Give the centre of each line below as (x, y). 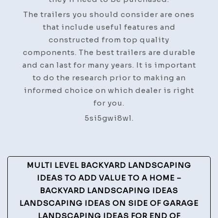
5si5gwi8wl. (109, 118)
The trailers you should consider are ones (109, 14)
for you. (109, 103)
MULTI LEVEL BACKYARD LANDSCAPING (109, 165)
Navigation (54, 183)
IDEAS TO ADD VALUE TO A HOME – (109, 178)
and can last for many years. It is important (109, 65)
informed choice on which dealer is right (109, 90)
